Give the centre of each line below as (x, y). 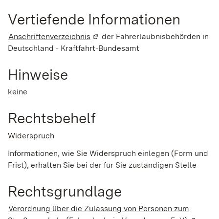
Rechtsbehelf (52, 118)
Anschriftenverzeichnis (49, 36)
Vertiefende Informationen (94, 19)
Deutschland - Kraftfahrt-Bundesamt (74, 48)
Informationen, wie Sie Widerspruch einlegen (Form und (108, 153)
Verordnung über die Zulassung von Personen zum (99, 209)
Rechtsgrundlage (65, 191)
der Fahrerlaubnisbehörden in (154, 36)
